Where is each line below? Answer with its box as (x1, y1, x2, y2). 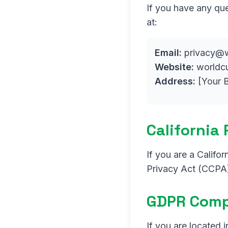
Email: (155, 47, 182, 58)
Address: (155, 76, 195, 87)
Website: (155, 62, 194, 72)
